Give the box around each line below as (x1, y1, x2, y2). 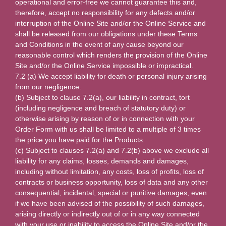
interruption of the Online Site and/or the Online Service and (15, 19, 206, 27)
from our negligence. (15, 82, 81, 91)
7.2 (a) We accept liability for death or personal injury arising (15, 72, 207, 80)
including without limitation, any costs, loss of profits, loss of (15, 167, 204, 176)
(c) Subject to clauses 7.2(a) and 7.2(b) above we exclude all (15, 146, 209, 154)
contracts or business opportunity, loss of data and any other (15, 178, 208, 186)
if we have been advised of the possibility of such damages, (15, 199, 204, 207)
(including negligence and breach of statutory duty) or (15, 103, 186, 112)
